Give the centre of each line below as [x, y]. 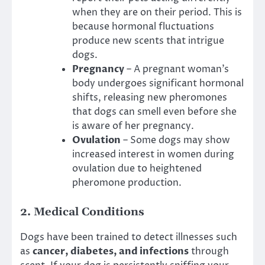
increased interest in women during [153, 154]
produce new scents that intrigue [148, 41]
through [209, 251]
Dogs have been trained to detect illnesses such [129, 237]
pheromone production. [127, 182]
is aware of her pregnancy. [133, 126]
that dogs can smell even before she [154, 112]
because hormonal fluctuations [143, 26]
